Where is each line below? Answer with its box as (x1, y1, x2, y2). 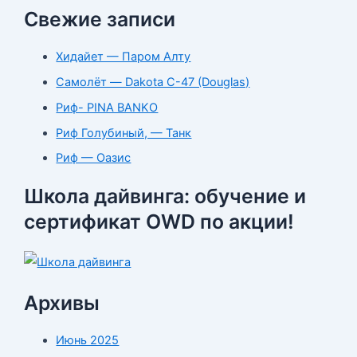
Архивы (24, 291, 100, 316)
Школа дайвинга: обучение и (24, 184, 307, 209)
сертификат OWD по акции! (24, 210, 295, 234)
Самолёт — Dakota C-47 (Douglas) (56, 74, 250, 89)
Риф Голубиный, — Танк (56, 125, 192, 140)
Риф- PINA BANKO (56, 100, 159, 115)
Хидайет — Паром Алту (56, 49, 191, 64)
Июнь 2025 (56, 332, 120, 347)
